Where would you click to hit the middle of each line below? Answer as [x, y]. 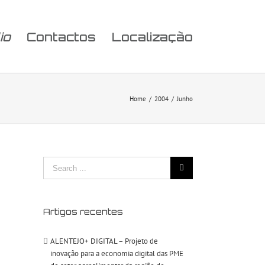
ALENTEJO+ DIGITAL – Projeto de [104, 241]
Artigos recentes [83, 211]
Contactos [61, 37]
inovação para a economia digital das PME [117, 253]
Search [54, 162]
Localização [152, 37]
